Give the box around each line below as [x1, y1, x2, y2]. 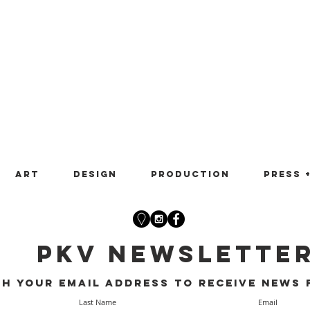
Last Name [79, 297, 116, 308]
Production [150, 169, 230, 180]
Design [73, 169, 117, 180]
